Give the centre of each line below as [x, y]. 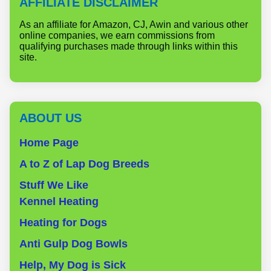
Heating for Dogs [63, 222]
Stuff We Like [54, 185]
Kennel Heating [59, 201]
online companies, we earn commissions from [117, 35]
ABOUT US [51, 118]
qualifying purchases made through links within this [129, 46]
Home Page [49, 142]
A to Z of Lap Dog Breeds [84, 164]
